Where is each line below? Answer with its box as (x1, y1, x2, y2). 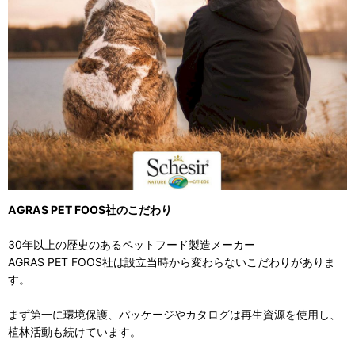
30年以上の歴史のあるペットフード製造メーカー (8, 237, 255, 251)
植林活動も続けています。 (8, 324, 141, 338)
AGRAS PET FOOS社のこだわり (8, 202, 172, 216)
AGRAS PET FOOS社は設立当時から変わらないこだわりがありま (8, 254, 335, 269)
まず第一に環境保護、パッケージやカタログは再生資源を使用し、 (8, 307, 341, 321)
